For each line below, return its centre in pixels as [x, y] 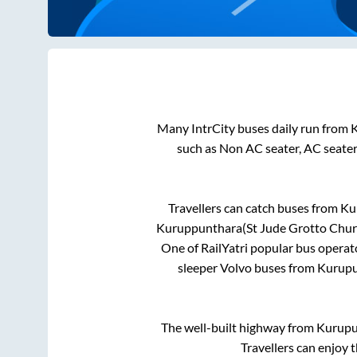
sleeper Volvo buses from [247, 268]
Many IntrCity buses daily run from [253, 128]
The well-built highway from [239, 328]
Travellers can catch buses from [254, 208]
